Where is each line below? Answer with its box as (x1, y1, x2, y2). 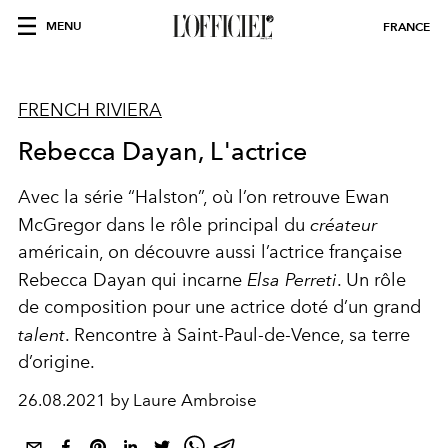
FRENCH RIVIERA (18, 99, 162, 121)
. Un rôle (337, 269, 406, 291)
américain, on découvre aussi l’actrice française (18, 241, 402, 263)
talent (18, 324, 65, 345)
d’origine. (18, 351, 95, 373)
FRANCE (383, 19, 430, 34)
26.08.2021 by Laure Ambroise (18, 390, 257, 410)
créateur (310, 214, 377, 235)
